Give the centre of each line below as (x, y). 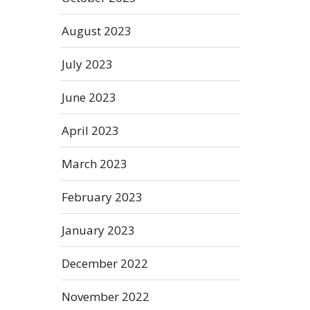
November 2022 (106, 297)
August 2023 (97, 31)
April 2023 (90, 130)
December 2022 (105, 263)
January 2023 (98, 230)
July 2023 (87, 64)
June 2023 (89, 97)
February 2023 (102, 197)
